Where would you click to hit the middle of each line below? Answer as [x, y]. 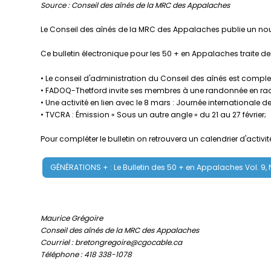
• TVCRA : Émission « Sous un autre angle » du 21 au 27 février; [154, 114]
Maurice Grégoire [72, 218]
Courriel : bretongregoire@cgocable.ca [112, 242]
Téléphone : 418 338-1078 [87, 254]
